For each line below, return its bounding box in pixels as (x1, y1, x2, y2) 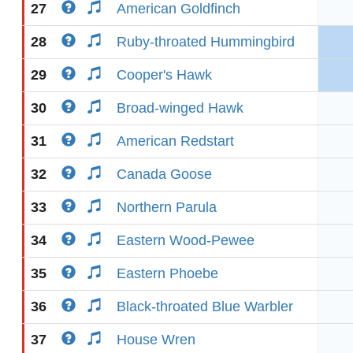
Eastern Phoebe (117, 266, 218, 281)
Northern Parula (117, 199, 217, 215)
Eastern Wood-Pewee (117, 232, 255, 248)
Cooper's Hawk (117, 67, 212, 83)
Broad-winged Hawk (117, 100, 243, 116)
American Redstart (117, 133, 234, 149)
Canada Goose (117, 166, 212, 182)
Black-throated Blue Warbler (117, 299, 293, 314)
